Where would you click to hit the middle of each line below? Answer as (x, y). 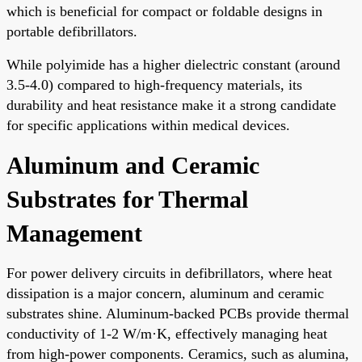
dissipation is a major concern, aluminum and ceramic (165, 293)
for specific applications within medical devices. (148, 125)
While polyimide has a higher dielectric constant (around (173, 64)
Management (74, 233)
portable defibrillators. (72, 31)
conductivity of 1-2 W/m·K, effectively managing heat (167, 333)
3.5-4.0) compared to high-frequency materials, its (154, 84)
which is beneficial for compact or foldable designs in (164, 11)
